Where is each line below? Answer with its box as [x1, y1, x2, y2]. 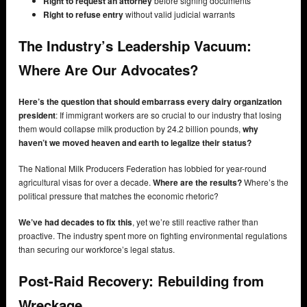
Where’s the [242, 175, 288, 188]
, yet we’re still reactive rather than [132, 215, 258, 228]
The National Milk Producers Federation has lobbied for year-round [19, 162, 267, 174]
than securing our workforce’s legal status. [19, 243, 175, 255]
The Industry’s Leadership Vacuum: [19, 36, 251, 56]
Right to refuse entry [43, 8, 123, 21]
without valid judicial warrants [123, 8, 235, 20]
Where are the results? [153, 175, 242, 188]
